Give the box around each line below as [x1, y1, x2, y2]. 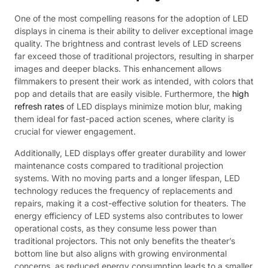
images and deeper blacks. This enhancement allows [14, 63, 221, 74]
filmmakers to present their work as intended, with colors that [14, 76, 254, 87]
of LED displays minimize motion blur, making [64, 101, 242, 112]
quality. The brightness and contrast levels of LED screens [14, 38, 241, 49]
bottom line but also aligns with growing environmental [14, 248, 227, 258]
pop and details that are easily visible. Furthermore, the [14, 89, 232, 99]
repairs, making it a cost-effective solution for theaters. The [14, 197, 246, 208]
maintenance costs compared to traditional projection [14, 160, 223, 170]
